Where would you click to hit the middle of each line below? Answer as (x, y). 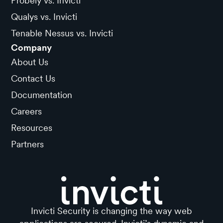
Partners (28, 144)
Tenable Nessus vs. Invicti (62, 33)
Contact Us (33, 78)
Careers (27, 111)
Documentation (42, 95)
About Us (30, 62)
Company (32, 47)
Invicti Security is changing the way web (111, 211)
